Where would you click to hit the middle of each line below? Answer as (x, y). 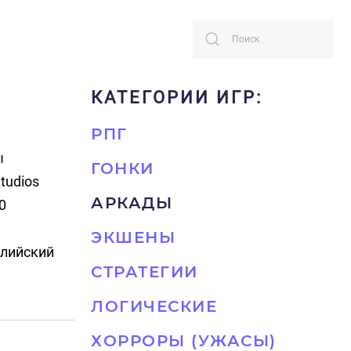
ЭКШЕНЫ (133, 237)
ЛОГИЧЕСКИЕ (154, 306)
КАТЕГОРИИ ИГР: (177, 98)
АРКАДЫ (132, 203)
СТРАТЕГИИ (145, 272)
